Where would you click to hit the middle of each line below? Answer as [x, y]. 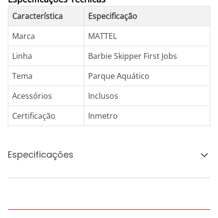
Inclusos [103, 96]
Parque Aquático [119, 76]
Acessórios [32, 96]
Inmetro [103, 116]
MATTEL [102, 36]
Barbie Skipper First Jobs [133, 56]
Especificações [41, 154]
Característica [37, 16]
